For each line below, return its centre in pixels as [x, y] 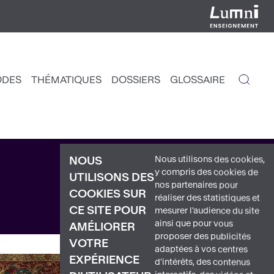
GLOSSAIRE [198, 80]
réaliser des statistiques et [207, 198]
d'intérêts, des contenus [202, 262]
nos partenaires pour [196, 185]
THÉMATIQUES [66, 80]
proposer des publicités [203, 237]
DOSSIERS [136, 80]
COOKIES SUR [108, 194]
